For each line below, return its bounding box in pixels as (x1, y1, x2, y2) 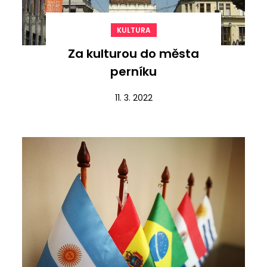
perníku (110, 63, 157, 80)
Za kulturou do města (68, 45, 199, 62)
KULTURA (116, 25, 151, 35)
